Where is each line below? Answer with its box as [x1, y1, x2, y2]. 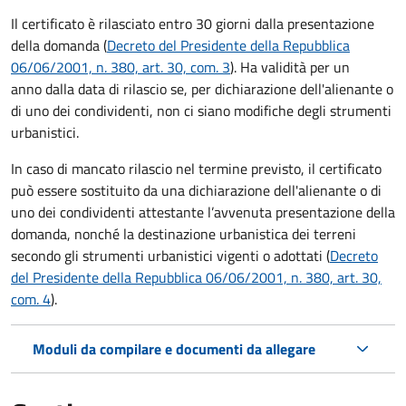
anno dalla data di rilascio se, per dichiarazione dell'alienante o [11, 77, 393, 100]
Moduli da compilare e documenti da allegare [33, 337, 315, 360]
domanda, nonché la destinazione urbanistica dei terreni [11, 222, 356, 245]
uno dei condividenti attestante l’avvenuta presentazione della [11, 200, 395, 223]
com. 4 [11, 287, 51, 310]
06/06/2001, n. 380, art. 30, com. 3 [11, 55, 230, 78]
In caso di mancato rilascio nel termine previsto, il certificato [11, 157, 382, 179]
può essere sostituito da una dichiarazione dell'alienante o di [11, 179, 382, 201]
